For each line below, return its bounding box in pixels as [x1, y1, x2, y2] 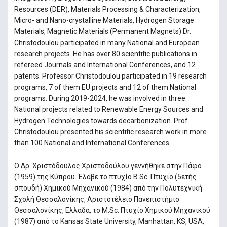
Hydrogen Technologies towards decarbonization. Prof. [14, 117, 190, 125]
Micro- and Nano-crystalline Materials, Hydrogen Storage [14, 16, 194, 25]
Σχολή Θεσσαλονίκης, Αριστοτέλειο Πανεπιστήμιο [14, 195, 179, 203]
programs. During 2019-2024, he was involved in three [14, 94, 185, 103]
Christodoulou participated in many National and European [14, 39, 200, 47]
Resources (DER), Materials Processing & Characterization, [14, 5, 201, 14]
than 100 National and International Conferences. [14, 139, 171, 147]
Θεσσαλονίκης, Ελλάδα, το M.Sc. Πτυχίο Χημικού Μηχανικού [14, 206, 210, 214]
